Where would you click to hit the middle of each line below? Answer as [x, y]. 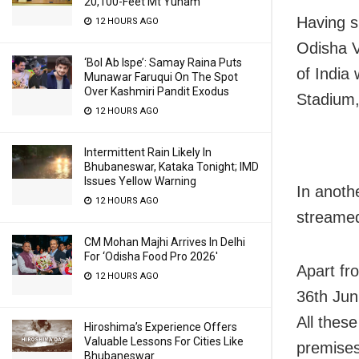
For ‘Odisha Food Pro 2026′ [151, 256]
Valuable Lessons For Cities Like [164, 341]
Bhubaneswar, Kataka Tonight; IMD [171, 167]
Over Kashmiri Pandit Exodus [157, 91]
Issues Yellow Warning [140, 181]
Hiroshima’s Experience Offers [161, 327]
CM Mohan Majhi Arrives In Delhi [165, 242]
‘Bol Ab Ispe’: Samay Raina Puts [163, 63]
